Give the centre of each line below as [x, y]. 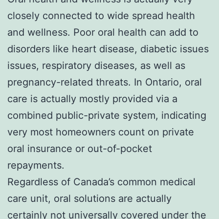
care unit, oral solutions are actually [89, 198]
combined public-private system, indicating [107, 115]
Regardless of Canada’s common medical [101, 182]
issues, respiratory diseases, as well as [96, 65]
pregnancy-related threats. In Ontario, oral [105, 82]
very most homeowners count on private [101, 132]
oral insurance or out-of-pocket [80, 148]
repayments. [36, 165]
